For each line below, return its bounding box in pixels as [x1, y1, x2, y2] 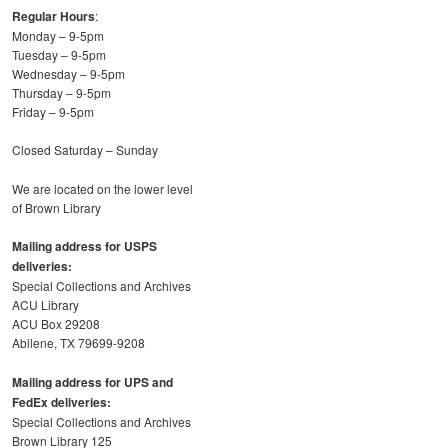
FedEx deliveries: [12, 392, 111, 411]
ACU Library [12, 296, 79, 314]
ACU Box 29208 [12, 315, 100, 333]
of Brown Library [12, 198, 101, 216]
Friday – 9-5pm [12, 102, 94, 120]
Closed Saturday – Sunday [12, 141, 158, 159]
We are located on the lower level [12, 179, 193, 197]
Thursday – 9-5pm [12, 83, 111, 101]
